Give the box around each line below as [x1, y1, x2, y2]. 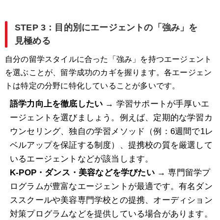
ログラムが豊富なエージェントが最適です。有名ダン [10, 182, 213, 192]
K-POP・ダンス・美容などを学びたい [10, 168, 155, 178]
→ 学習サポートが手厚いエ [103, 99, 210, 109]
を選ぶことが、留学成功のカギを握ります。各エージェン [5, 68, 212, 77]
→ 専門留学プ [154, 168, 211, 178]
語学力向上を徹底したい [10, 99, 103, 109]
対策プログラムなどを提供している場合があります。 [10, 209, 213, 219]
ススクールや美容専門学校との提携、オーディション [10, 195, 213, 205]
